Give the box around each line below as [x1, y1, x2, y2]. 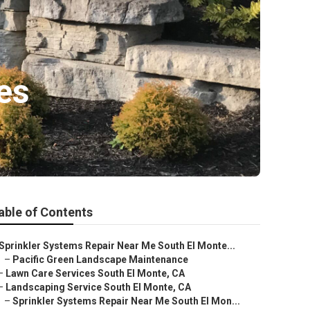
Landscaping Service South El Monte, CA [6, 282, 191, 293]
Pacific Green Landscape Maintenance [12, 254, 188, 265]
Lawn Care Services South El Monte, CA [6, 268, 185, 279]
